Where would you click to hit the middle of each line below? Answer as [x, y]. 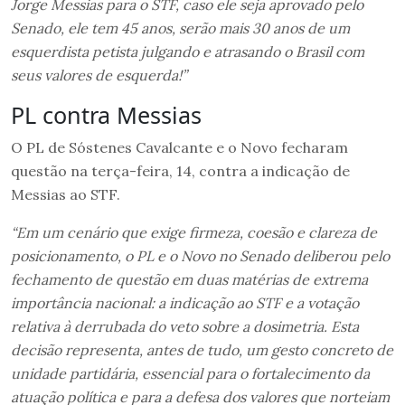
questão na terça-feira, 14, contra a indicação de [180, 170]
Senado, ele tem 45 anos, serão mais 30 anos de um [180, 28]
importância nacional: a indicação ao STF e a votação [185, 302]
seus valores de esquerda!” [99, 75]
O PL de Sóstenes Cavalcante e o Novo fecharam [179, 147]
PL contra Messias [106, 114]
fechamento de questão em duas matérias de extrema [189, 279]
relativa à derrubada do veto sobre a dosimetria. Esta [185, 326]
